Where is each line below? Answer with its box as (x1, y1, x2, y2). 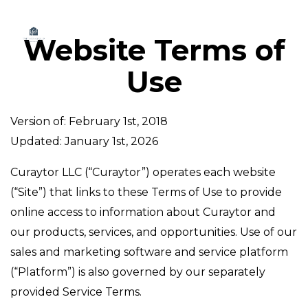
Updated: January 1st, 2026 (10, 135, 158, 148)
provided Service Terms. (10, 285, 142, 298)
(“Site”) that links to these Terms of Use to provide (10, 186, 282, 199)
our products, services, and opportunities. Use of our (10, 225, 297, 239)
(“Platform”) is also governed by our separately (10, 265, 265, 278)
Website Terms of (23, 33, 285, 67)
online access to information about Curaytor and (10, 206, 276, 219)
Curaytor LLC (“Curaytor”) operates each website (10, 166, 276, 179)
